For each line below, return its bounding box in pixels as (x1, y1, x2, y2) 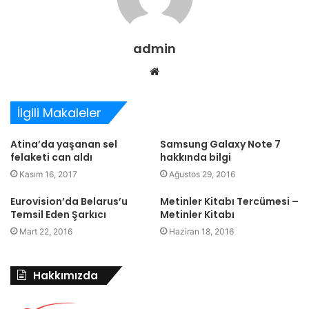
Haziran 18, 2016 (169, 226, 234, 237)
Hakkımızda (33, 268, 98, 283)
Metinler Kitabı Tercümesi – (160, 195, 299, 208)
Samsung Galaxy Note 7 (160, 137, 281, 151)
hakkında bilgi (160, 150, 231, 164)
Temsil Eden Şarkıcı (10, 208, 106, 221)
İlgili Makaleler (17, 104, 101, 121)
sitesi (159, 81, 185, 94)
